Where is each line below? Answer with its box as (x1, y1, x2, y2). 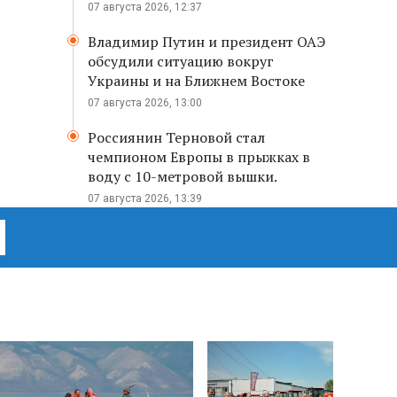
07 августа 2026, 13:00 (88, 97, 202, 109)
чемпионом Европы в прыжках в (88, 147, 310, 167)
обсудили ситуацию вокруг (88, 51, 274, 71)
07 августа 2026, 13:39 (88, 192, 202, 205)
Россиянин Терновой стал (88, 128, 265, 147)
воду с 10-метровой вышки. (88, 167, 277, 186)
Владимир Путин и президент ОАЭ (88, 32, 325, 51)
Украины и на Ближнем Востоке (88, 71, 305, 90)
